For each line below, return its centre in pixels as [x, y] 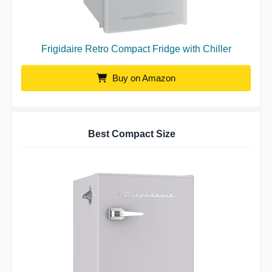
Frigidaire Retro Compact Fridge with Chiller [136, 49]
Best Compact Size [131, 134]
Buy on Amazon [143, 78]
